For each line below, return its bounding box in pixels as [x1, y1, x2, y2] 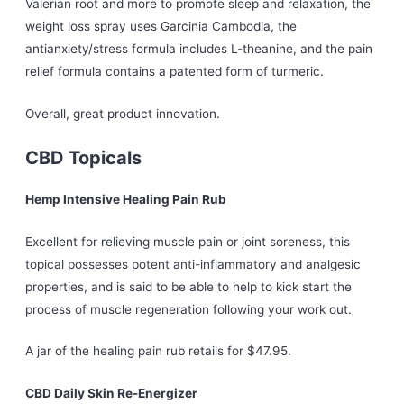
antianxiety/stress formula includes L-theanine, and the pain [25, 41, 373, 56]
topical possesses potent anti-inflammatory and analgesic [25, 256, 362, 271]
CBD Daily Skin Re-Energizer [25, 386, 198, 401]
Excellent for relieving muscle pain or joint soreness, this [25, 234, 351, 249]
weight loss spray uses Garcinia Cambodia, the [25, 18, 298, 33]
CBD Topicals [25, 146, 142, 169]
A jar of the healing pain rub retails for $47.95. [25, 344, 292, 359]
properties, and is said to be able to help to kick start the [25, 279, 353, 294]
